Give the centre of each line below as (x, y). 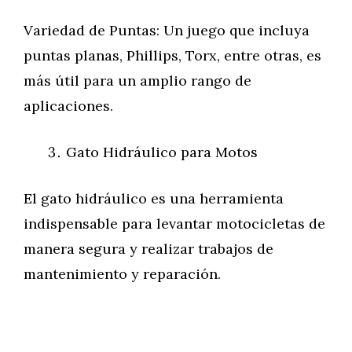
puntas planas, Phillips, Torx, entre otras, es (172, 55)
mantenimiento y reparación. (122, 274)
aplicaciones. (68, 106)
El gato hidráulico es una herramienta (154, 198)
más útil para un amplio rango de (137, 81)
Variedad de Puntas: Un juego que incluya (167, 30)
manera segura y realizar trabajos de (148, 249)
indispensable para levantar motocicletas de (174, 224)
